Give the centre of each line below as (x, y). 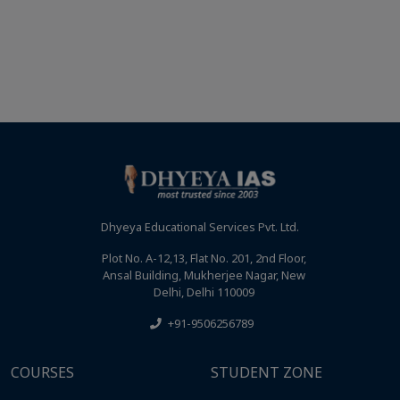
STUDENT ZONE (267, 373)
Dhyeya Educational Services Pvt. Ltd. (200, 227)
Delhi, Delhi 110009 (204, 292)
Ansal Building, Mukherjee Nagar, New (204, 275)
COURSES (42, 373)
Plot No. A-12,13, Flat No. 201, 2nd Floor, (204, 258)
